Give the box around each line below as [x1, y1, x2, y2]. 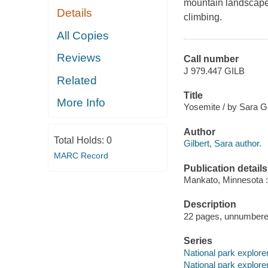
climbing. [183, 12, 222, 23]
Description [183, 199, 236, 210]
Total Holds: [53, 135, 106, 145]
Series [183, 236, 212, 246]
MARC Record [53, 150, 108, 160]
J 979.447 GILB [183, 65, 245, 76]
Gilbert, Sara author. [183, 138, 261, 149]
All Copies [57, 29, 109, 42]
